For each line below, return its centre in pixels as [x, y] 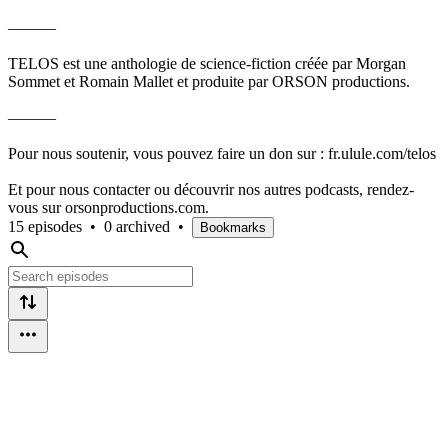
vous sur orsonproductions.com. [108, 207]
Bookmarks [233, 227]
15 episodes [45, 226]
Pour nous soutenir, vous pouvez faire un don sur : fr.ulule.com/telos [222, 153]
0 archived [137, 226]
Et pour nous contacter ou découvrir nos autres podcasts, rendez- [211, 189]
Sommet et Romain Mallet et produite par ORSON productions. [209, 81]
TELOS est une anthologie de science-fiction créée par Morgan [207, 63]
